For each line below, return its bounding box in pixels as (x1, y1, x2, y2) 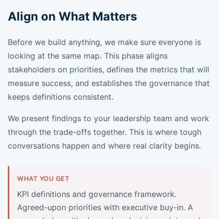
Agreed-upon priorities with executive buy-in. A (17, 202, 193, 212)
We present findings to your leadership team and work (8, 113, 209, 123)
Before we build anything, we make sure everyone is (8, 37, 201, 47)
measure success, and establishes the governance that (8, 78, 210, 88)
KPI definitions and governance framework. (17, 189, 176, 199)
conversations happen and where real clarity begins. (8, 140, 201, 151)
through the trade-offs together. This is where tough (8, 127, 201, 137)
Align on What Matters (8, 9, 137, 23)
